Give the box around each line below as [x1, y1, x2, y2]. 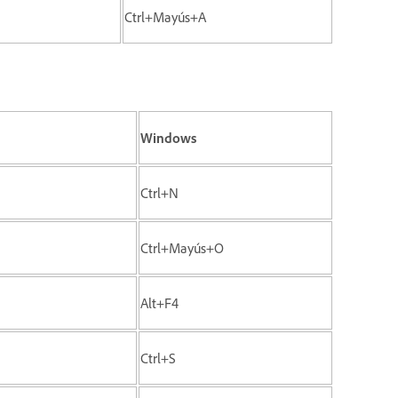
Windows [140, 128, 196, 147]
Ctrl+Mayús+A [124, 7, 206, 26]
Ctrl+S [140, 348, 176, 367]
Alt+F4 [140, 293, 179, 312]
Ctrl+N [140, 183, 179, 202]
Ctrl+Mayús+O [140, 238, 224, 257]
